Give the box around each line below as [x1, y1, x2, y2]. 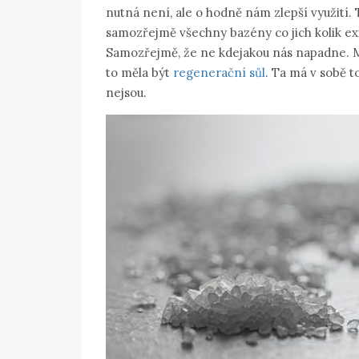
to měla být [106, 65, 170, 80]
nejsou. [106, 85, 147, 100]
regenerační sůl [170, 65, 265, 80]
